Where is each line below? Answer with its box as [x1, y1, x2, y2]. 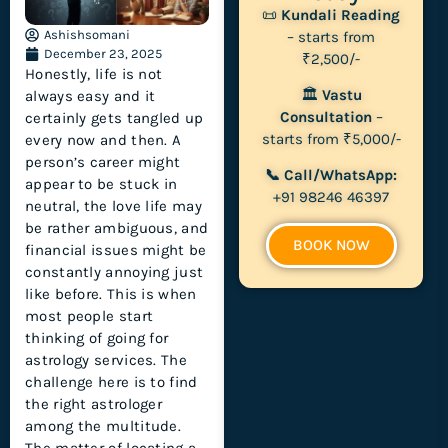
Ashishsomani [44, 27, 130, 43]
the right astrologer [25, 395, 163, 414]
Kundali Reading [281, 5, 400, 24]
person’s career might [25, 153, 181, 172]
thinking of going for [25, 329, 169, 348]
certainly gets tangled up [25, 109, 204, 128]
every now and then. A [25, 131, 182, 150]
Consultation [279, 108, 372, 127]
